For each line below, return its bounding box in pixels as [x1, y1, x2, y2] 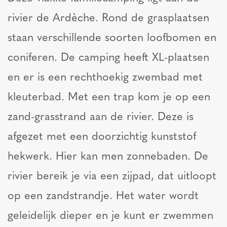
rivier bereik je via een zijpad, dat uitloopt [8, 171, 216, 182]
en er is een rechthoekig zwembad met [8, 72, 203, 84]
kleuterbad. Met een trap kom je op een [8, 92, 210, 103]
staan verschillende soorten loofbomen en [8, 33, 216, 44]
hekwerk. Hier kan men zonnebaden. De [8, 152, 208, 163]
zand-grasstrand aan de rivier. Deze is [8, 112, 194, 123]
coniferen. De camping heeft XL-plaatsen [8, 53, 209, 64]
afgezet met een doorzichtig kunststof [8, 132, 196, 143]
